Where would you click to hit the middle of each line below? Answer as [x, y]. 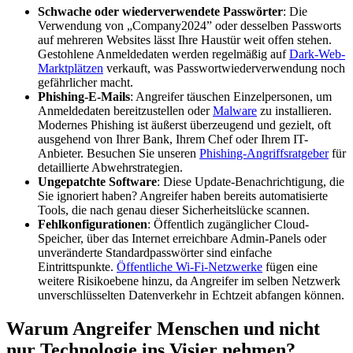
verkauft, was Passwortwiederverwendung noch [224, 68]
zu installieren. [294, 110]
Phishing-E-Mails [84, 96]
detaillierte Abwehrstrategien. [110, 167]
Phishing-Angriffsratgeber [264, 153]
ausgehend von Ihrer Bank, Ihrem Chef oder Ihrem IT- [173, 139]
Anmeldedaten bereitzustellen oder [125, 110]
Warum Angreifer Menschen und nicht [163, 328]
